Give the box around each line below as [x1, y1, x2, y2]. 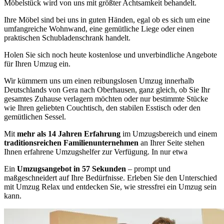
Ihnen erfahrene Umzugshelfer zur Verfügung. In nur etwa [4, 147, 187, 156]
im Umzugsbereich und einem [120, 129, 217, 138]
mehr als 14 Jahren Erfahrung [17, 129, 120, 138]
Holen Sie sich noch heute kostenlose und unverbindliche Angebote [4, 50, 217, 59]
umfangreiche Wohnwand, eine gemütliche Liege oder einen [4, 24, 194, 33]
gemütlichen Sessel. [4, 112, 66, 121]
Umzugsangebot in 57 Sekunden [17, 164, 126, 173]
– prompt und [126, 164, 170, 173]
